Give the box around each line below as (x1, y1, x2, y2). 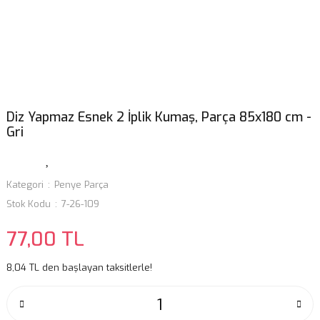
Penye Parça (54, 179, 109, 191)
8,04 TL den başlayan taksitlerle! (6, 261, 152, 274)
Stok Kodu (6, 198, 51, 210)
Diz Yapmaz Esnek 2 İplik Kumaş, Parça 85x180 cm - (6, 109, 311, 126)
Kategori (6, 179, 44, 191)
